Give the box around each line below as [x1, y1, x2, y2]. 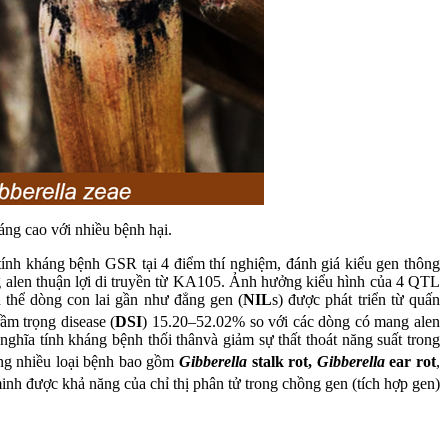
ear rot [384, 353, 437, 371]
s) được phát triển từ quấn [272, 290, 441, 308]
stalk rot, [247, 353, 317, 371]
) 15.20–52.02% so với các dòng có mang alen [142, 312, 441, 330]
